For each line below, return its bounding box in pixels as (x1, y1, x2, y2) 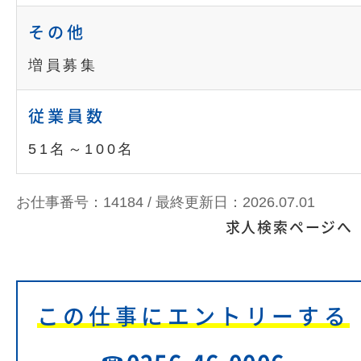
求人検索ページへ (225, 220, 353, 234)
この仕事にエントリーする (36, 305, 351, 327)
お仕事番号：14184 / (16, 194, 156, 210)
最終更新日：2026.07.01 (156, 194, 315, 210)
